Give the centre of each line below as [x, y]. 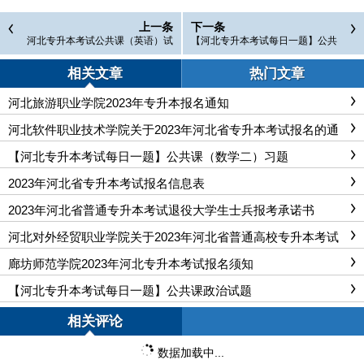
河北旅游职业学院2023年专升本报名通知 [119, 103]
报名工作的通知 [51, 249]
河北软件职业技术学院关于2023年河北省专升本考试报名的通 [173, 130]
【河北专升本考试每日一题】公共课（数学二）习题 [148, 157]
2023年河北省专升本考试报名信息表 [106, 184]
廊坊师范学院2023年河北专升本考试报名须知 [131, 264]
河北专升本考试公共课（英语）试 [100, 41]
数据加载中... [191, 353]
